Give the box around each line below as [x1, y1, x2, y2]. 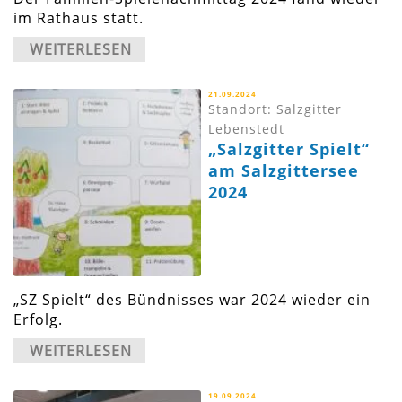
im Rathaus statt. [13, 8, 144, 29]
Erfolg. [13, 310, 63, 330]
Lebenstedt [208, 120, 285, 138]
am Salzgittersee [208, 160, 360, 182]
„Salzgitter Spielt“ [208, 138, 371, 161]
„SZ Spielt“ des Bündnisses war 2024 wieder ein [13, 290, 371, 310]
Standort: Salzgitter [208, 100, 343, 118]
